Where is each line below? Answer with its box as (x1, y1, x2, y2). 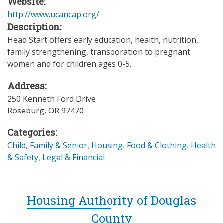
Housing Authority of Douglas (27, 192, 196, 208)
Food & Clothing (127, 139, 187, 151)
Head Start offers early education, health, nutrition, (7, 34, 198, 45)
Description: (7, 20, 61, 33)
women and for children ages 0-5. (7, 58, 131, 69)
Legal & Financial (42, 151, 105, 163)
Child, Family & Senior (7, 139, 87, 151)
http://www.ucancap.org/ (7, 8, 99, 20)
